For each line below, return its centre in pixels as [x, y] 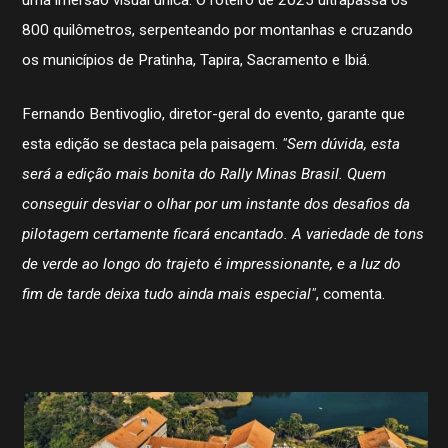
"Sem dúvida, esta [339, 144]
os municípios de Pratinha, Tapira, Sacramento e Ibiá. [196, 60]
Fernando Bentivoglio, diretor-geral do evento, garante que [214, 114]
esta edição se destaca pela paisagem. [150, 144]
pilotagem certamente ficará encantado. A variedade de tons [223, 234]
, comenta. [351, 294]
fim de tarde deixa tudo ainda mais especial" [169, 294]
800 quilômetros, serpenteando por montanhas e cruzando [218, 30]
